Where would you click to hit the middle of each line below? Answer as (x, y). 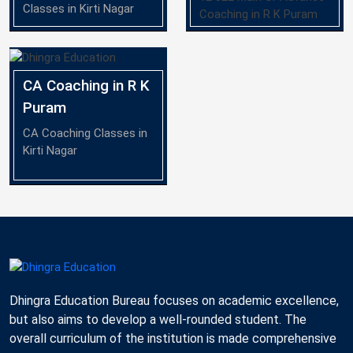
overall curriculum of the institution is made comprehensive (173, 338)
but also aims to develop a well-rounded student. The (158, 319)
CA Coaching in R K (86, 86)
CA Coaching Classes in (85, 134)
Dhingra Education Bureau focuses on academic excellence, (174, 300)
